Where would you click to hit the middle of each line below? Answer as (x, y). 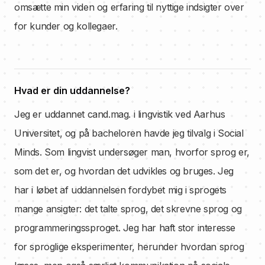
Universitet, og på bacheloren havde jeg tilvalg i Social (129, 133)
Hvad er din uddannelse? (72, 91)
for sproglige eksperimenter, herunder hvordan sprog (129, 247)
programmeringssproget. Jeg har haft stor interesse (125, 228)
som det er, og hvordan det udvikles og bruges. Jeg (124, 171)
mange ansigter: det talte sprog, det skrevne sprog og (128, 209)
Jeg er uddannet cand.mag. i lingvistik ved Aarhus (120, 114)
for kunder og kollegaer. (66, 26)
